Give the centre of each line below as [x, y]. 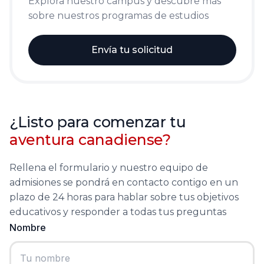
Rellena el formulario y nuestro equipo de [109, 168]
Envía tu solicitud [132, 49]
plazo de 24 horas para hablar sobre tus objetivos [124, 197]
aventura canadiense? [90, 140]
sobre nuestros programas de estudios [118, 15]
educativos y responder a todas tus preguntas [118, 212]
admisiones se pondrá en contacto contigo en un [124, 183]
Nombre [28, 228]
